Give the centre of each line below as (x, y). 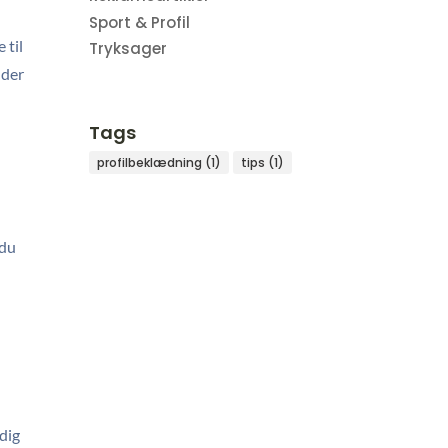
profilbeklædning (150, 162)
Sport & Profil (140, 22)
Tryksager (128, 49)
